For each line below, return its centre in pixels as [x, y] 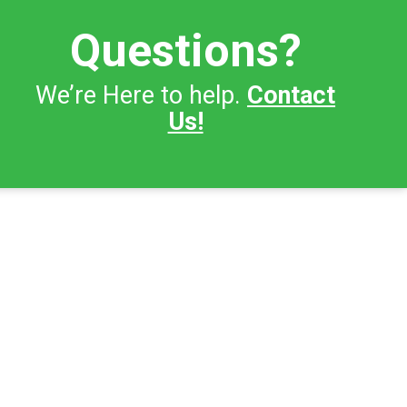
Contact [292, 95]
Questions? [185, 51]
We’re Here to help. [142, 95]
